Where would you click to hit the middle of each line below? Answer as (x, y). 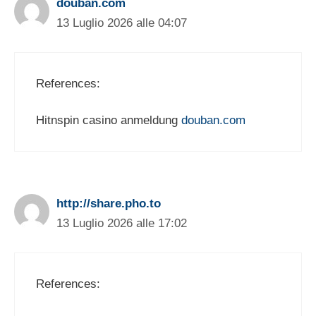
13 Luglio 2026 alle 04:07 (122, 23)
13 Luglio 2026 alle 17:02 (122, 224)
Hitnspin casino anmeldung (109, 121)
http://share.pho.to (109, 204)
